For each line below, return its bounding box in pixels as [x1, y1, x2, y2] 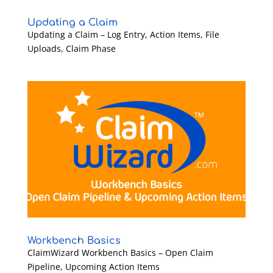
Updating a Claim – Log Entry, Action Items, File [27, 28, 219, 40]
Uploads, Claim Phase [27, 42, 116, 54]
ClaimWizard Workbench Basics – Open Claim [27, 246, 213, 258]
